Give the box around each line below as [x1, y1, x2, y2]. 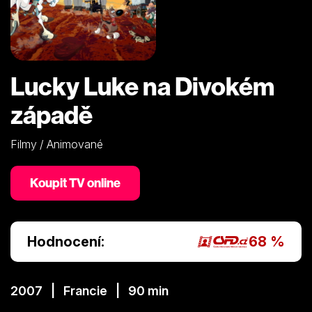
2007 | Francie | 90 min [10, 283, 169, 298]
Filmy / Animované [10, 136, 103, 151]
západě [10, 98, 93, 130]
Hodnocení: [27, 233, 104, 250]
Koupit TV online [30, 174, 120, 191]
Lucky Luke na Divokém [10, 70, 274, 102]
